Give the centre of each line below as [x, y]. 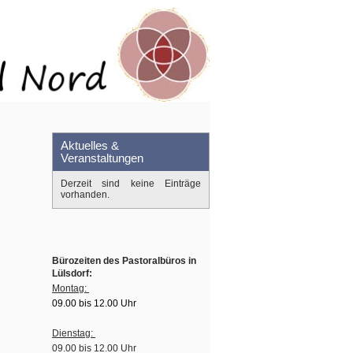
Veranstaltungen [102, 158]
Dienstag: [74, 333]
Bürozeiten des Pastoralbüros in [124, 261]
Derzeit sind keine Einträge [131, 184]
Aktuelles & [90, 145]
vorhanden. [85, 195]
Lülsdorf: [72, 273]
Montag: [71, 288]
